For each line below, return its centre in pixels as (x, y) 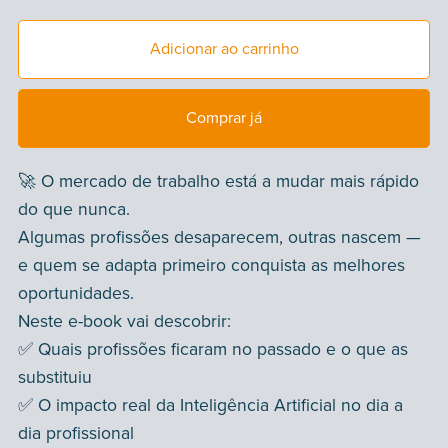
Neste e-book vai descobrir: (124, 322)
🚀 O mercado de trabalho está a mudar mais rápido (218, 182)
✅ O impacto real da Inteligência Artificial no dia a (210, 406)
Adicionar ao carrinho (224, 48)
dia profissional (75, 434)
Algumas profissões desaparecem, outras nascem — (219, 238)
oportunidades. (75, 294)
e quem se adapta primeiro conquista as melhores (211, 266)
